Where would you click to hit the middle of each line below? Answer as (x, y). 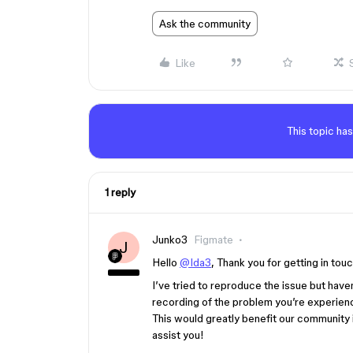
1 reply (120, 192)
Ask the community (205, 24)
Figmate (214, 240)
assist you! (178, 335)
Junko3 (170, 240)
